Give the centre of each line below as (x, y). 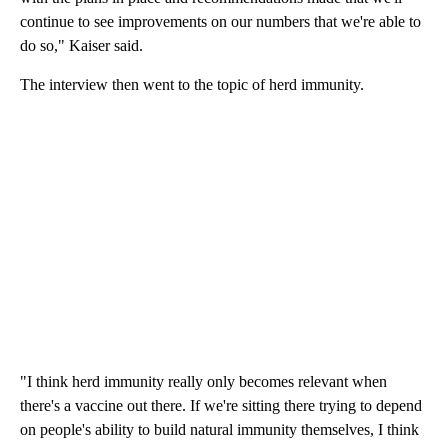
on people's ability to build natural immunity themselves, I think (219, 430)
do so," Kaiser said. (81, 46)
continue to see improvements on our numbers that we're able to (220, 22)
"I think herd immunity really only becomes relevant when (203, 382)
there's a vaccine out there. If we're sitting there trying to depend (221, 406)
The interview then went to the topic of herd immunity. (192, 85)
